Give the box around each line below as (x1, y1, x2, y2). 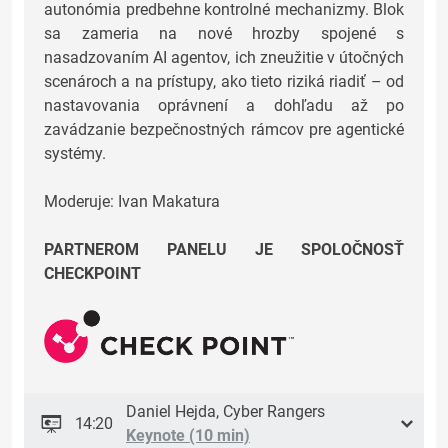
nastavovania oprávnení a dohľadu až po (44, 96, 404, 116)
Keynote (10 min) (126, 426, 250, 446)
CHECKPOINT (44, 264, 141, 284)
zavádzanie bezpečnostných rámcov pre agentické (44, 120, 404, 140)
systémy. (44, 144, 106, 164)
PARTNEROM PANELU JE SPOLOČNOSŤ (44, 240, 404, 260)
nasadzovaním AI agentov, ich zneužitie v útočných (44, 48, 404, 68)
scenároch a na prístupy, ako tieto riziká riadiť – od (44, 72, 404, 92)
